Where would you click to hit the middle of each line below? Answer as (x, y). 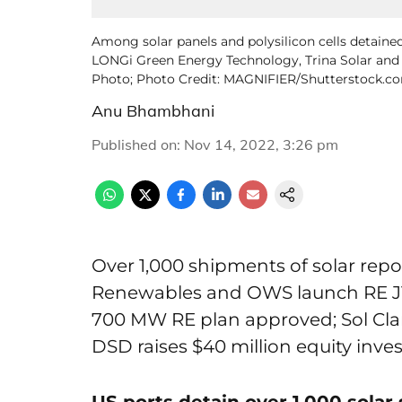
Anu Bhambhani (153, 111)
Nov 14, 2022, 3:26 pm (261, 144)
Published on (134, 144)
